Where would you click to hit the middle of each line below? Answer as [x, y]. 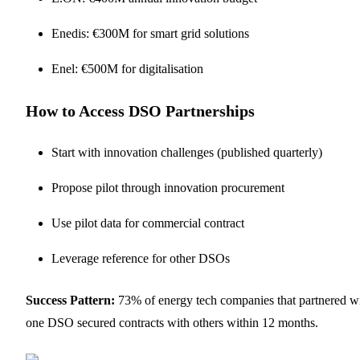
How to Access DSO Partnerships [140, 110]
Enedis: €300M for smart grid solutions [150, 33]
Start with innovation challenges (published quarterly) [187, 152]
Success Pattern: [70, 300]
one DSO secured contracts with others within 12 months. [172, 322]
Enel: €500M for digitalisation [127, 68]
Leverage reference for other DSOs [141, 258]
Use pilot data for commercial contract [148, 223]
